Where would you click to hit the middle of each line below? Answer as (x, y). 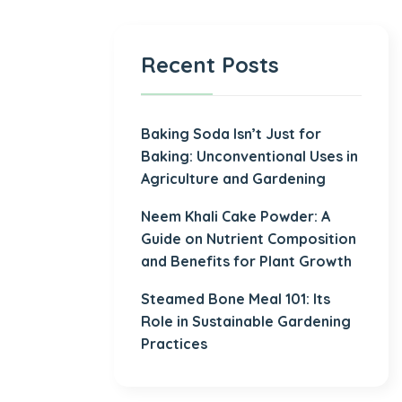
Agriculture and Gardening (233, 179)
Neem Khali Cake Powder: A (236, 217)
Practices (174, 344)
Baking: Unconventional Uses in (249, 157)
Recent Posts (210, 65)
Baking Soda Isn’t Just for (231, 134)
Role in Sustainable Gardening (246, 322)
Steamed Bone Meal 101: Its (236, 299)
